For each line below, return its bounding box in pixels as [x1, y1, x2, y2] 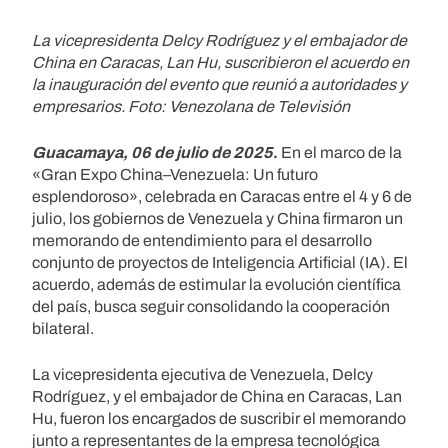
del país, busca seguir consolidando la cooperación [32, 297, 390, 315]
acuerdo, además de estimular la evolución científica [32, 275, 401, 293]
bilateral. [32, 319, 94, 337]
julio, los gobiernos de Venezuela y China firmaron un [32, 209, 403, 227]
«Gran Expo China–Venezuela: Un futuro [32, 165, 318, 183]
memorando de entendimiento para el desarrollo [32, 231, 372, 249]
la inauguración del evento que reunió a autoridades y [32, 75, 407, 93]
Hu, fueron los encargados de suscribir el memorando [32, 409, 406, 427]
